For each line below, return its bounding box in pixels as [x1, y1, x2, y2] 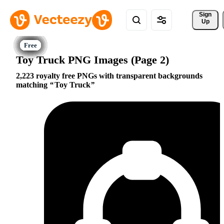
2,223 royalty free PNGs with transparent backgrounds [16, 71, 202, 80]
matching [16, 80, 49, 89]
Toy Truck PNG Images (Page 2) [16, 53, 169, 66]
